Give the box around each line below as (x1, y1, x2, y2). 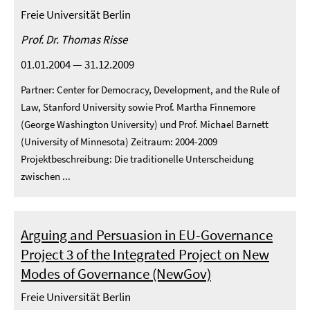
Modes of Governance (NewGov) (21, 264, 211, 283)
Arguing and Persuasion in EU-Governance (21, 226, 273, 244)
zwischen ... (21, 170, 71, 183)
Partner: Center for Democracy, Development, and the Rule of (21, 83, 280, 96)
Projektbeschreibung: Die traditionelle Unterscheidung (21, 152, 254, 165)
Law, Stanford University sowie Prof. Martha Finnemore (21, 100, 255, 113)
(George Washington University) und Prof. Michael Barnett (21, 118, 268, 131)
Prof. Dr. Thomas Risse (21, 32, 127, 47)
